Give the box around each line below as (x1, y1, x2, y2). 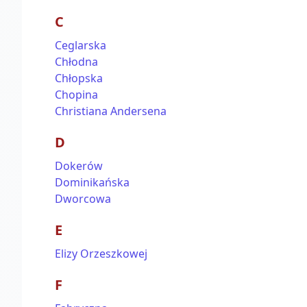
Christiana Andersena (55, 103, 167, 119)
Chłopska (55, 71, 103, 86)
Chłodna (55, 54, 98, 69)
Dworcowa (55, 191, 111, 206)
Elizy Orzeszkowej (55, 246, 147, 261)
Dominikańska (55, 175, 130, 190)
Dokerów (55, 158, 103, 173)
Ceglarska (55, 38, 106, 53)
